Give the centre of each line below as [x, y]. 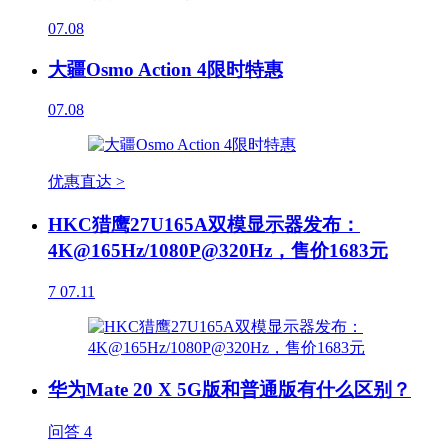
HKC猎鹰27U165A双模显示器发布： [204, 224]
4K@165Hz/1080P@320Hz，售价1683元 [218, 250]
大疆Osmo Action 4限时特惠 [165, 69]
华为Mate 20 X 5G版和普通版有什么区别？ [229, 390]
